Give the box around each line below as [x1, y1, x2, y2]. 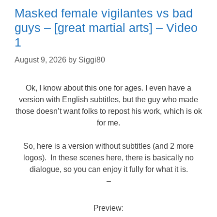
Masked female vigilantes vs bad [15, 6, 193, 20]
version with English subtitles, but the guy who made [19, 95, 198, 104]
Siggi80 [78, 56, 105, 64]
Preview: [93, 204, 124, 213]
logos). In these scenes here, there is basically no [23, 154, 194, 162]
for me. [97, 119, 120, 127]
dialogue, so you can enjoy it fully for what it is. [29, 165, 188, 174]
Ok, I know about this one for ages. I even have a [26, 84, 191, 93]
